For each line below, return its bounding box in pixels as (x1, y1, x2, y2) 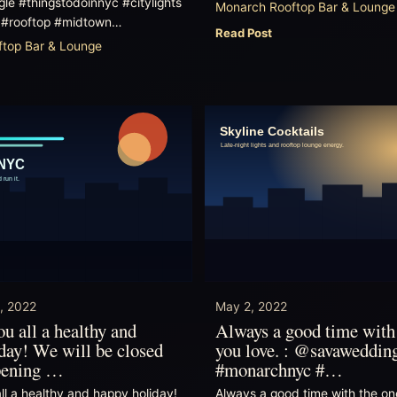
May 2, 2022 (215, 299, 288, 314)
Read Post (215, 25, 273, 40)
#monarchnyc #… (215, 356, 344, 382)
